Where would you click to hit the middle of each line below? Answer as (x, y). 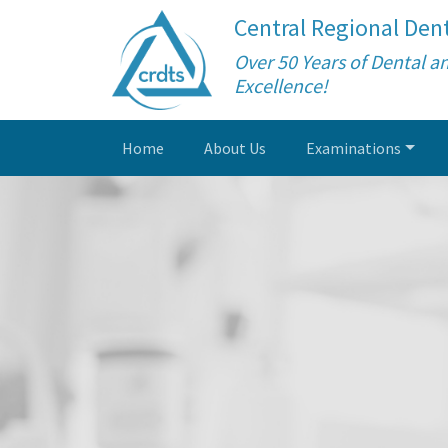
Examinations (353, 148)
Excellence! (281, 86)
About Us (235, 148)
